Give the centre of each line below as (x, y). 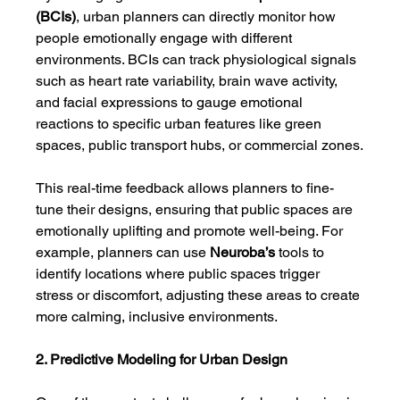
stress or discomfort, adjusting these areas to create (200, 295)
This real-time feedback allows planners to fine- (185, 188)
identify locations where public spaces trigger (180, 274)
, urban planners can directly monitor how (208, 17)
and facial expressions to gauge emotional (171, 102)
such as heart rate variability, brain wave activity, (189, 81)
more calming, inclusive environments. (157, 317)
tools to (302, 252)
